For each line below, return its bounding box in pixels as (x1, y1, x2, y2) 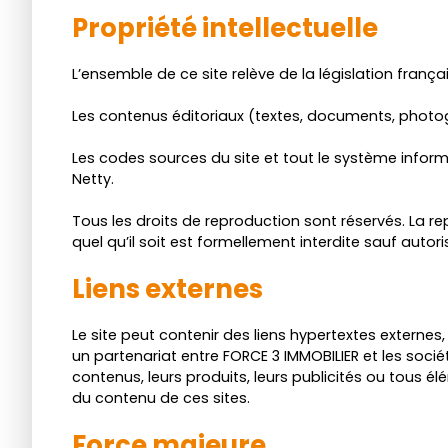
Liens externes (72, 270, 263, 307)
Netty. (72, 168, 114, 189)
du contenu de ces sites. (72, 387, 250, 408)
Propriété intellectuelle (72, 9, 378, 46)
